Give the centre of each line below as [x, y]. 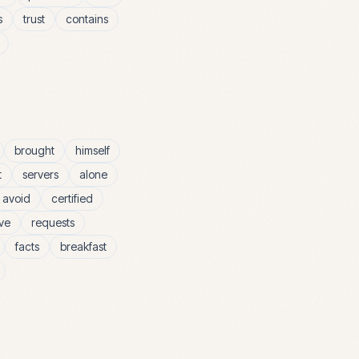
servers [40, 174]
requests [53, 222]
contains [87, 19]
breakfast [83, 246]
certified [72, 198]
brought [34, 150]
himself [93, 150]
